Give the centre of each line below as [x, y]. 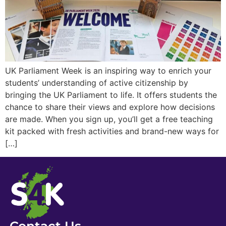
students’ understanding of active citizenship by [97, 83]
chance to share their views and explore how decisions [110, 107]
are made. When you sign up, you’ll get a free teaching [109, 119]
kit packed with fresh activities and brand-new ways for [112, 131]
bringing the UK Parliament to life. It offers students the [111, 95]
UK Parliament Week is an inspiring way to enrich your [108, 71]
